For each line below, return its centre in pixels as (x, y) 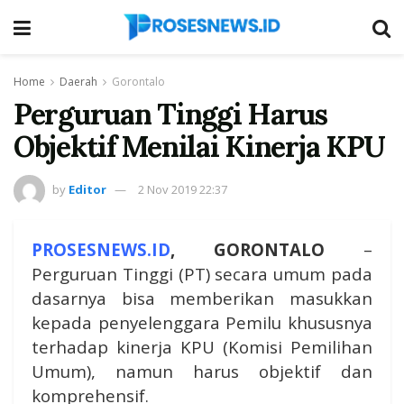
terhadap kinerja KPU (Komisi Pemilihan (202, 346)
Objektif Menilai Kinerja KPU (200, 147)
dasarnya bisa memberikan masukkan (202, 298)
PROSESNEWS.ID (101, 249)
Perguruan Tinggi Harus (170, 114)
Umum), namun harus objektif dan (202, 371)
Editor (87, 189)
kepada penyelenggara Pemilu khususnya (202, 322)
